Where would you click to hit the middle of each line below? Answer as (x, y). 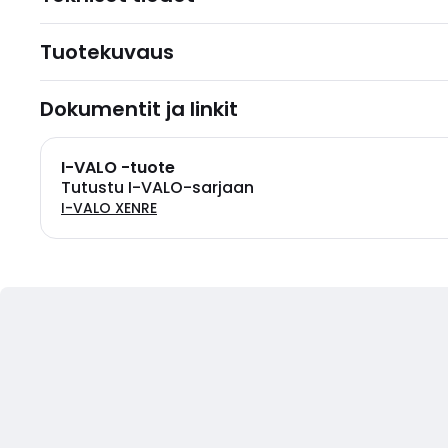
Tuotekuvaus (107, 52)
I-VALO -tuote (118, 167)
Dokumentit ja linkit (139, 109)
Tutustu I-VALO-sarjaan (157, 187)
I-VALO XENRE (109, 208)
